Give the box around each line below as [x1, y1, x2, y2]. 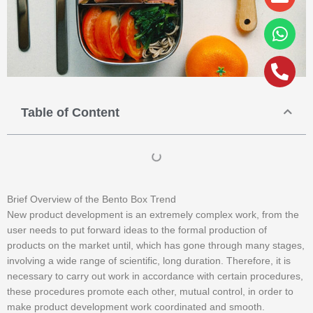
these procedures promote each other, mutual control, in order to [7, 286, 293, 297]
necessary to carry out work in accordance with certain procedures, [7, 270, 303, 282]
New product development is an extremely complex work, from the [7, 209, 299, 220]
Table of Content [21, 105, 119, 119]
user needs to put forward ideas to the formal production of [7, 224, 267, 235]
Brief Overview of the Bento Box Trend [7, 194, 176, 205]
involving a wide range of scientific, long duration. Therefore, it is [7, 255, 291, 266]
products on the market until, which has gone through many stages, [7, 240, 305, 251]
